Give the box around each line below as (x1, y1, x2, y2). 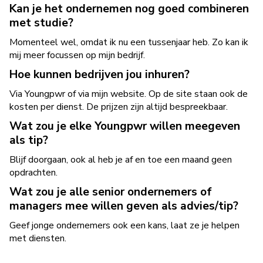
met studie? (9, 15, 73, 31)
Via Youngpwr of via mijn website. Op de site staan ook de (9, 87, 248, 100)
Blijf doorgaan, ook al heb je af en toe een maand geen (9, 153, 232, 166)
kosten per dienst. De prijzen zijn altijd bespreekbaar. (9, 100, 228, 113)
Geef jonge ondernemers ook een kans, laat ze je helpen (9, 219, 240, 232)
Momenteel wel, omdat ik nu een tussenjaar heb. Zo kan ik (9, 36, 248, 49)
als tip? (9, 133, 48, 148)
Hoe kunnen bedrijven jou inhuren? (9, 67, 190, 82)
